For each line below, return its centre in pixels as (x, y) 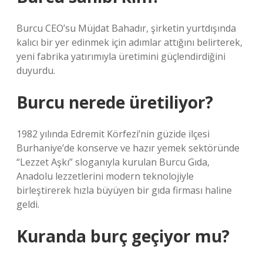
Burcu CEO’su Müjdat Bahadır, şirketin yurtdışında (126, 28)
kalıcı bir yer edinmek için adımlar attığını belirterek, (129, 42)
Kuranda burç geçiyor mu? (123, 236)
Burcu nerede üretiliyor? (115, 102)
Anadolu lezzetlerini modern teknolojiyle (105, 176)
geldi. (28, 204)
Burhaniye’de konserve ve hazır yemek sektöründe (128, 148)
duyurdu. (36, 70)
